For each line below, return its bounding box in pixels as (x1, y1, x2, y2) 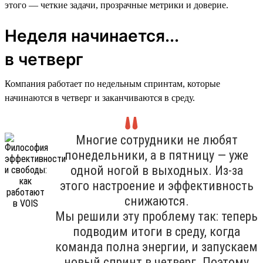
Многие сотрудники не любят (75, 132, 238, 147)
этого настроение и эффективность (59, 178, 254, 193)
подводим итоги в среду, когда (73, 224, 240, 239)
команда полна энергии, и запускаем (55, 239, 258, 254)
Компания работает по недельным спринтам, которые (5, 78, 220, 89)
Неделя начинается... (5, 25, 178, 46)
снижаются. (124, 193, 189, 208)
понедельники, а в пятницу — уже (65, 147, 248, 163)
